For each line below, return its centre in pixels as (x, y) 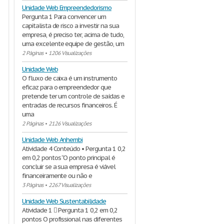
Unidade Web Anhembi (52, 140)
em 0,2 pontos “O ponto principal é (68, 158)
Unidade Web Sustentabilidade (64, 201)
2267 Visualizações (69, 185)
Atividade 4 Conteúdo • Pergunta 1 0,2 (74, 149)
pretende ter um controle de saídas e (73, 96)
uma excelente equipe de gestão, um (73, 44)
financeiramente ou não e (57, 176)
